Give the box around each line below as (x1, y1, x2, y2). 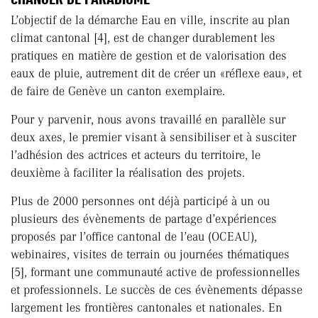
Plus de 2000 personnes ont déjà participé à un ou (11, 194, 270, 209)
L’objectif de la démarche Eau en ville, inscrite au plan (11, 13, 290, 28)
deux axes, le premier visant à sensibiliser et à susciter (11, 130, 296, 145)
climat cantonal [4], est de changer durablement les (11, 31, 275, 45)
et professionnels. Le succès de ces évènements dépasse (11, 283, 302, 297)
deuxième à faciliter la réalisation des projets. (11, 165, 245, 180)
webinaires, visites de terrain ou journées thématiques (11, 247, 290, 262)
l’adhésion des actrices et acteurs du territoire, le (11, 148, 261, 163)
